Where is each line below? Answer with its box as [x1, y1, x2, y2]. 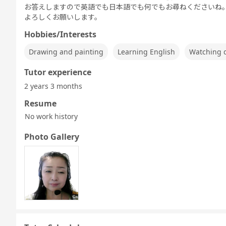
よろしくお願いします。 [24, 12, 101, 22]
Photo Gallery [24, 131, 79, 142]
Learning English [118, 47, 175, 56]
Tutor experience [24, 67, 91, 78]
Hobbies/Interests [24, 29, 96, 40]
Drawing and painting [29, 47, 103, 56]
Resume [24, 98, 56, 109]
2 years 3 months [24, 81, 82, 91]
